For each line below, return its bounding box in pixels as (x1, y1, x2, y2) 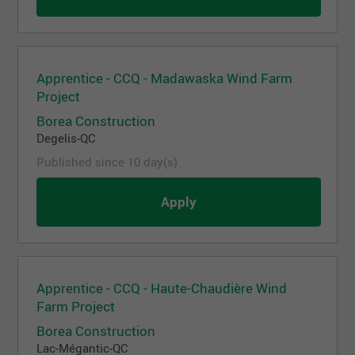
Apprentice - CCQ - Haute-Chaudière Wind (36, 278, 288, 297)
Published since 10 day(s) (36, 153, 178, 170)
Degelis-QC (36, 129, 97, 146)
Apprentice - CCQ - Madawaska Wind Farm (36, 68, 293, 87)
